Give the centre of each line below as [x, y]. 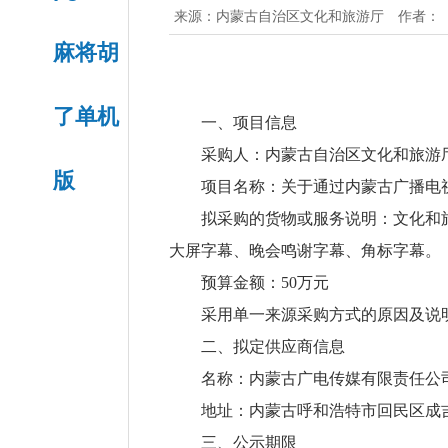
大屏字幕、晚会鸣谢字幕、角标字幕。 [305, 250]
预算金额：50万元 [265, 282]
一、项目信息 [249, 122]
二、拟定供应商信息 [273, 346]
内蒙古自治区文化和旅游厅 [300, 16]
